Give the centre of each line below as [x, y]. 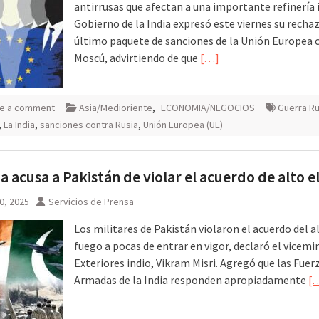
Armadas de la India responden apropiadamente [191, 279]
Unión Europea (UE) [183, 124]
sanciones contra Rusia [89, 124]
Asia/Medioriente [116, 107]
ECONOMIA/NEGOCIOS [208, 107]
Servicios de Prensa [91, 201]
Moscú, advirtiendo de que [137, 57]
